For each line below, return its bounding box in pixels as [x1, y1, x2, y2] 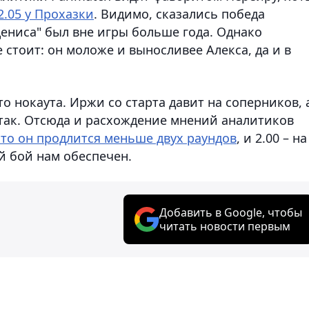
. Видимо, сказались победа [94, 5, 265, 22]
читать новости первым [159, 218, 290, 234]
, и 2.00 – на [237, 129, 307, 146]
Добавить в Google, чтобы [159, 204, 302, 220]
